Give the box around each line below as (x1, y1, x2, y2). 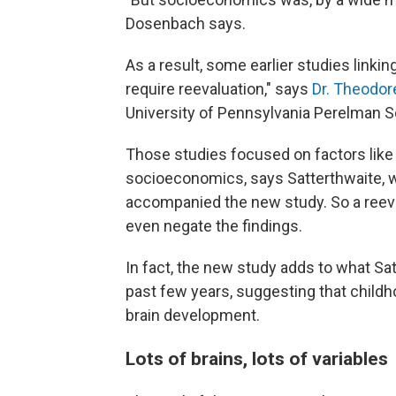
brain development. (126, 306, 260, 324)
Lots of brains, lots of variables (126, 347, 388, 369)
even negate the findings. (126, 217, 302, 235)
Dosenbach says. (126, 14, 246, 33)
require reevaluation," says (126, 80, 312, 98)
